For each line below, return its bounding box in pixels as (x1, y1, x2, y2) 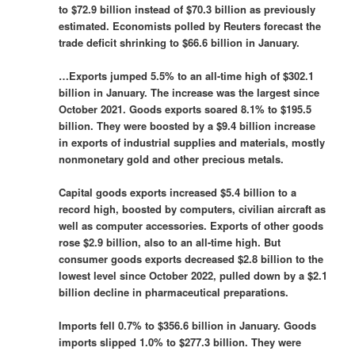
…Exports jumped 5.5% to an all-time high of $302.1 (59, 67, 315, 83)
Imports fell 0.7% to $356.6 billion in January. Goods (59, 318, 317, 334)
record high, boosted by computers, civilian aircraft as (59, 201, 326, 217)
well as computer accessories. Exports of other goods (59, 218, 324, 234)
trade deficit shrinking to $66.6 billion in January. (59, 34, 300, 50)
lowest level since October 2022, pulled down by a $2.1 (59, 268, 328, 284)
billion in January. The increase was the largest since (59, 84, 320, 100)
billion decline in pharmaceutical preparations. (59, 284, 289, 300)
